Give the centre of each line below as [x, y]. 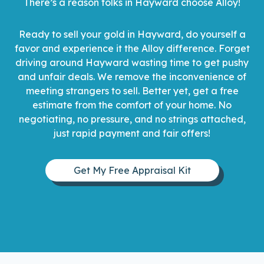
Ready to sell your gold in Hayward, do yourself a [132, 34]
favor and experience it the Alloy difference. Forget [132, 49]
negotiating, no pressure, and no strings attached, [132, 119]
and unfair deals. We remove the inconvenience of [132, 77]
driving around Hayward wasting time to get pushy [132, 63]
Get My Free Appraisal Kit [132, 170]
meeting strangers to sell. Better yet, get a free [132, 91]
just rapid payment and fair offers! [132, 133]
